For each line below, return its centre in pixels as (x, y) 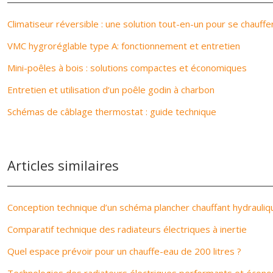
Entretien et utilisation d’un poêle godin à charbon (111, 90)
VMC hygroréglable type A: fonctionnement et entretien (124, 46)
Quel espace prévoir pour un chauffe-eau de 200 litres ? (124, 251)
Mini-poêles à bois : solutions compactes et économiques (127, 68)
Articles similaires (63, 165)
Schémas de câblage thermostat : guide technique (112, 112)
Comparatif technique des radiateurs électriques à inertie (127, 229)
